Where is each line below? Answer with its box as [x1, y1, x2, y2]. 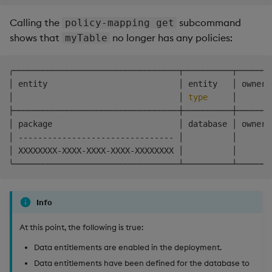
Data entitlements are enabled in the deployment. [34, 242, 222, 252]
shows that [10, 32, 62, 44]
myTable [64, 32, 107, 44]
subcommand [177, 16, 242, 29]
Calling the [10, 16, 62, 29]
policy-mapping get [64, 17, 174, 29]
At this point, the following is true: [19, 222, 143, 232]
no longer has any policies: [110, 32, 233, 44]
